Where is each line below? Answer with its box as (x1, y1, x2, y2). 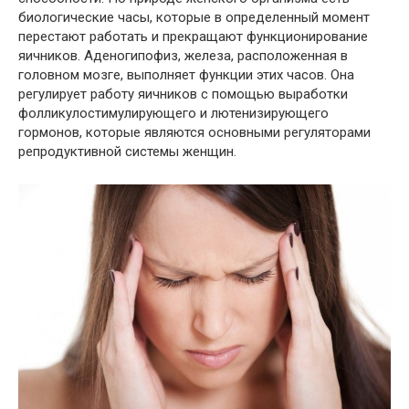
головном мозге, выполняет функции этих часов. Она (18, 67, 354, 84)
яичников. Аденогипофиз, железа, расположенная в (18, 47, 348, 65)
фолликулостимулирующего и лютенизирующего (18, 105, 329, 122)
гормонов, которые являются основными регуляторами (18, 124, 371, 142)
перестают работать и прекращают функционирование (18, 28, 368, 46)
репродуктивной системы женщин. (18, 143, 236, 161)
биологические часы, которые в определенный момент (18, 9, 370, 26)
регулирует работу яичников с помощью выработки (18, 86, 348, 103)
